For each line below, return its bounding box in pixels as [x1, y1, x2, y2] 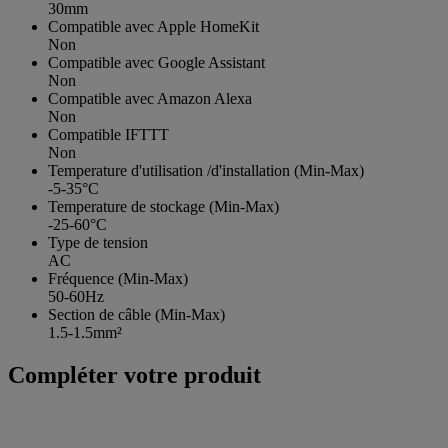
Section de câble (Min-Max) [48, 306, 225, 324]
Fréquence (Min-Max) [48, 270, 188, 288]
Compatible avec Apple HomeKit [48, 18, 259, 36]
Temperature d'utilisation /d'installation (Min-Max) [48, 162, 364, 180]
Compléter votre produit [8, 362, 261, 389]
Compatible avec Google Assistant [48, 54, 265, 72]
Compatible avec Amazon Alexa [48, 90, 252, 108]
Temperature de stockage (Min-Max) [48, 198, 279, 216]
